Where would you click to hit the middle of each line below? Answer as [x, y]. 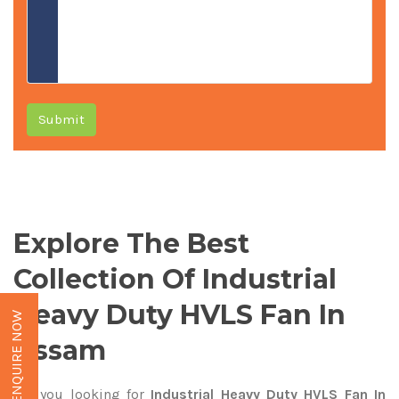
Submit [61, 119]
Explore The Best [131, 244]
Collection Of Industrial [175, 279]
